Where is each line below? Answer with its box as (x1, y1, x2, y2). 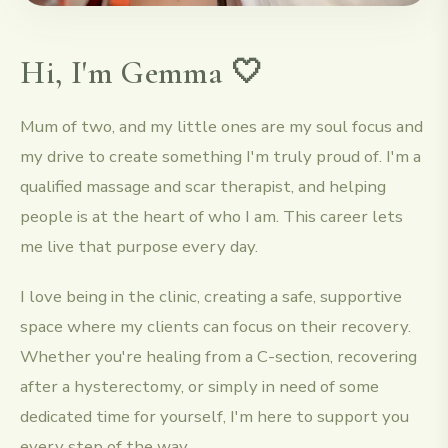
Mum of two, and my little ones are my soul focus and (20, 114, 423, 138)
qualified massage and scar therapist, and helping (20, 174, 386, 198)
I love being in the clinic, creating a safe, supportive (20, 284, 402, 308)
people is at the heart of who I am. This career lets (20, 204, 403, 228)
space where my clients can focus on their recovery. (20, 314, 411, 338)
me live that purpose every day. (20, 234, 258, 258)
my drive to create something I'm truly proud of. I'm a (20, 144, 421, 168)
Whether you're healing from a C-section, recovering (20, 344, 417, 368)
